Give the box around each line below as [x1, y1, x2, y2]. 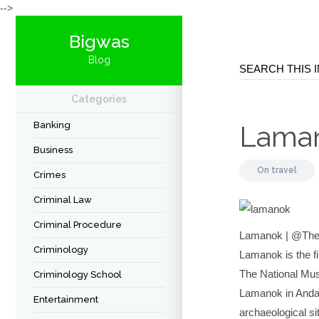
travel [271, 165, 297, 175]
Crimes [33, 169, 66, 180]
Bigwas [68, 31, 130, 52]
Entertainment [33, 294, 98, 305]
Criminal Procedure [33, 219, 122, 230]
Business [33, 145, 73, 155]
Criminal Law [33, 194, 92, 205]
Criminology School [33, 269, 122, 280]
